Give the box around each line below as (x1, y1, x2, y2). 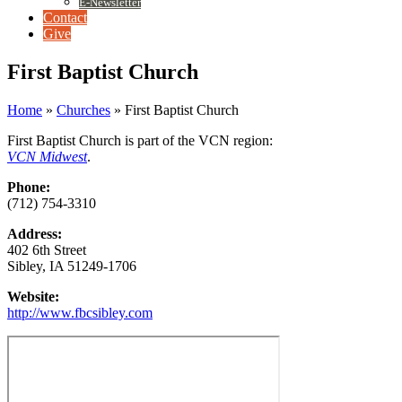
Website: (7, 288, 59, 304)
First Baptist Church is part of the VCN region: (7, 132, 273, 148)
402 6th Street (7, 241, 86, 258)
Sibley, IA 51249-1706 (7, 258, 136, 274)
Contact (43, 10, 87, 25)
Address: (7, 225, 62, 241)
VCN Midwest (7, 148, 87, 164)
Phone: (7, 179, 50, 195)
